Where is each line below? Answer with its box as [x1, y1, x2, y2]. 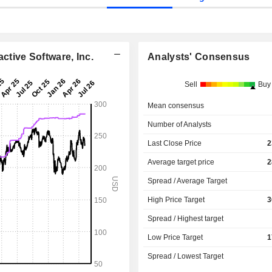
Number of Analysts [148, 120, 212, 129]
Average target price [148, 158, 215, 166]
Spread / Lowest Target [148, 252, 224, 260]
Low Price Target [148, 233, 203, 242]
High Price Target [148, 195, 205, 204]
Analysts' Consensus [148, 52, 250, 62]
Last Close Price [148, 139, 202, 148]
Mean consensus [148, 101, 205, 110]
